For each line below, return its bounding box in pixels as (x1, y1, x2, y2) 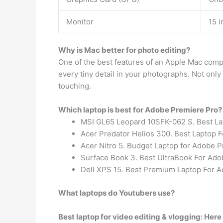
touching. (58, 81, 91, 91)
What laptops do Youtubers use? (58, 188, 175, 198)
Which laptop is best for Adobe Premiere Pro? (58, 105, 222, 114)
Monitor (66, 16, 94, 26)
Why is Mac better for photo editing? (58, 45, 190, 55)
